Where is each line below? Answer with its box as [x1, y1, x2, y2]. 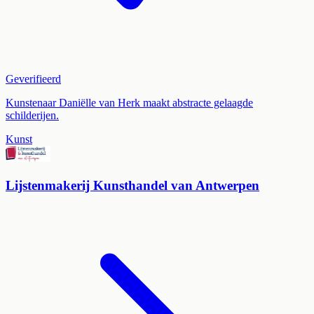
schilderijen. [6, 109, 59, 122]
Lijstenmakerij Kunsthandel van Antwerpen [6, 177, 259, 193]
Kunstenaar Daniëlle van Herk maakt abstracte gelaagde [6, 97, 253, 109]
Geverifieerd [6, 73, 61, 86]
